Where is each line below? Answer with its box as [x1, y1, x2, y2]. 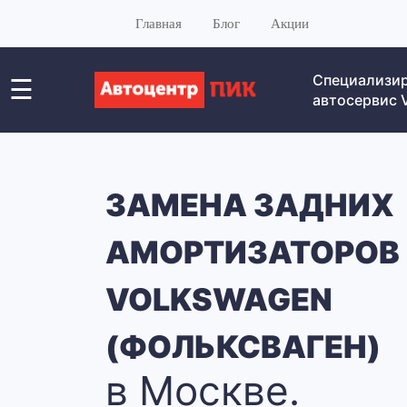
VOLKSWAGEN [104, 281, 333, 318]
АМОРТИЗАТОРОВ [104, 233, 400, 271]
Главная [135, 15, 183, 32]
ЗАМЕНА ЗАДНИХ [104, 186, 394, 223]
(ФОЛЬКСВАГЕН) [104, 328, 381, 365]
